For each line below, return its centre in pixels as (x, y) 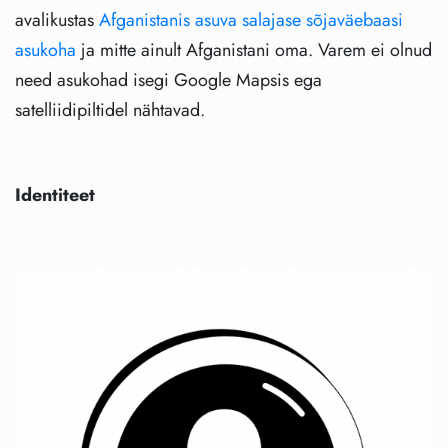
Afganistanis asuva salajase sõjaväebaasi (251, 20)
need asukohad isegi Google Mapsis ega (168, 80)
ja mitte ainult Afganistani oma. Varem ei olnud (254, 50)
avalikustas (57, 20)
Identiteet (55, 195)
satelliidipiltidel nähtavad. (110, 110)
